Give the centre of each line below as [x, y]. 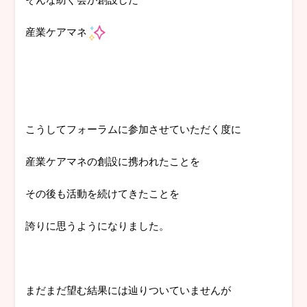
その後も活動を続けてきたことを [103, 193]
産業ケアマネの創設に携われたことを [113, 161]
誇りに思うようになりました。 [98, 225]
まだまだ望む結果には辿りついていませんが [128, 290]
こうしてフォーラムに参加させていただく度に [134, 129]
